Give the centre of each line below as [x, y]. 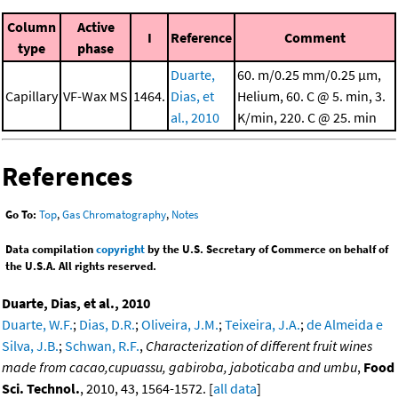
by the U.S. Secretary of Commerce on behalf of [267, 249]
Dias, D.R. [107, 324]
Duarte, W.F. [37, 324]
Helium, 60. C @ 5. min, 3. [311, 96]
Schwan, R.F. [102, 345]
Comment [315, 38]
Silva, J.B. [30, 345]
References [67, 176]
